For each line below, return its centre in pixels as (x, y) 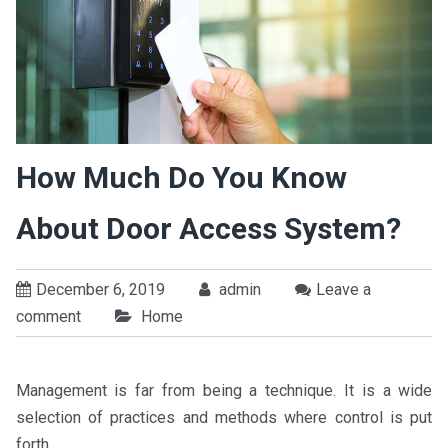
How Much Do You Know (181, 178)
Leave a (343, 290)
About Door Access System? (208, 229)
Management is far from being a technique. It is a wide (224, 391)
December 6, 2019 (100, 290)
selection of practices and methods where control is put (224, 418)
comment (48, 317)
